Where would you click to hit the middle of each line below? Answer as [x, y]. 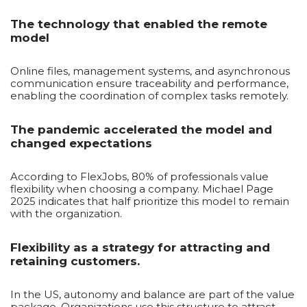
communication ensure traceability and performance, [149, 83]
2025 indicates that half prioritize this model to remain [150, 201]
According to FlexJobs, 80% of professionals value [139, 176]
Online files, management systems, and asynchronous [150, 71]
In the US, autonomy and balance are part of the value [152, 294]
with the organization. [66, 213]
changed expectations [81, 143]
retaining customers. [75, 261]
